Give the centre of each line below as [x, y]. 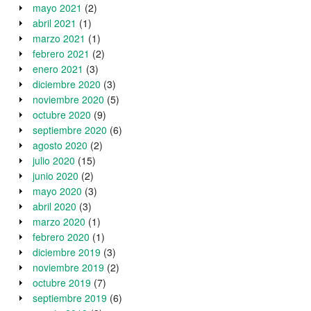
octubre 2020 [62, 115]
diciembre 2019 [67, 252]
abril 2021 [54, 23]
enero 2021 [58, 69]
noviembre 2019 [68, 268]
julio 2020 [54, 161]
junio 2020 [56, 176]
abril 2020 [54, 207]
